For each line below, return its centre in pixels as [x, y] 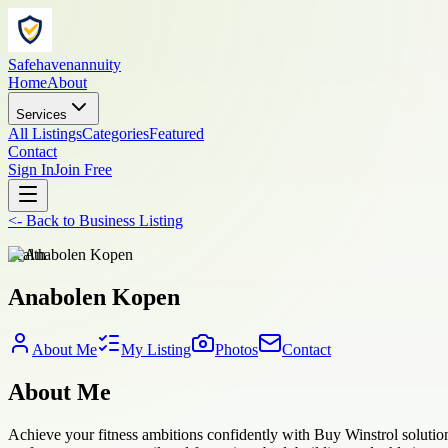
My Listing [156, 349]
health [27, 254]
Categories [115, 133]
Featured [176, 133]
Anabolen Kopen [94, 296]
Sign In [31, 169]
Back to [50, 220]
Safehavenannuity [64, 64]
